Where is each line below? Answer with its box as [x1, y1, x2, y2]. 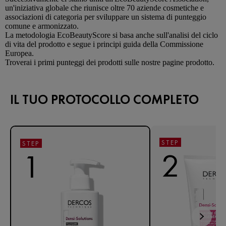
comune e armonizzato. [5, 21, 79, 30]
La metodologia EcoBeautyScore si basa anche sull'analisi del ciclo [5, 30, 218, 39]
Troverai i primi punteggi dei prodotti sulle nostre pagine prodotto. [5, 58, 214, 67]
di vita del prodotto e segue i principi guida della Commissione [5, 39, 203, 48]
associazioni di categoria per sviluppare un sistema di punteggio [5, 12, 206, 21]
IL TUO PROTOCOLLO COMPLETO [10, 90, 199, 108]
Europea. [5, 48, 34, 58]
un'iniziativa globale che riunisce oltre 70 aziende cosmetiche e [5, 3, 204, 12]
